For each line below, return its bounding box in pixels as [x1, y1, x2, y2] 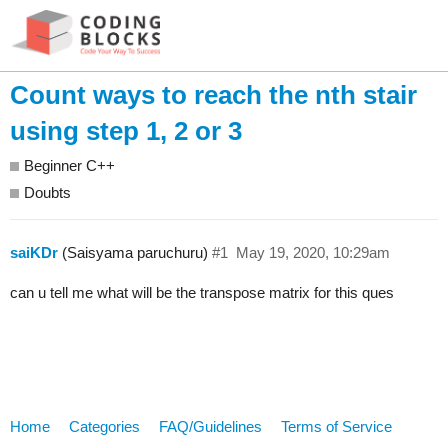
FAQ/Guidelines [159, 417, 262, 435]
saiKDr [10, 244, 58, 262]
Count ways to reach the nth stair [10, 80, 417, 111]
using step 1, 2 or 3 [10, 116, 242, 147]
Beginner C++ [24, 157, 115, 175]
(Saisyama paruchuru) [58, 244, 208, 262]
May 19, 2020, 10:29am [235, 244, 390, 262]
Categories [69, 417, 140, 435]
